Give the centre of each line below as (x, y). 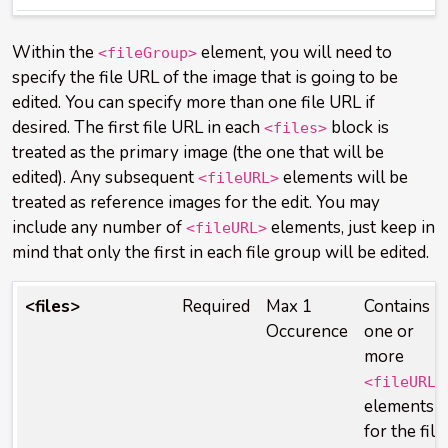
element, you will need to (294, 52)
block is (358, 127)
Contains (397, 306)
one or (389, 331)
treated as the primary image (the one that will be (198, 152)
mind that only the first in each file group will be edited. (220, 252)
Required (216, 306)
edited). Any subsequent (105, 177)
